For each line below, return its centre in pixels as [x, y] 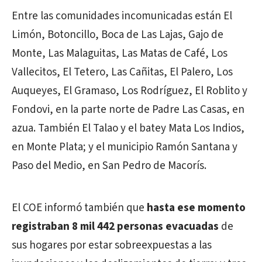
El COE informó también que [79, 208]
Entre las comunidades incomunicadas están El [122, 16]
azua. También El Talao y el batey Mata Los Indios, [128, 128]
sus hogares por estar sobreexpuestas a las [112, 245]
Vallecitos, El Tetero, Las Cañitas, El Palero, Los [122, 72]
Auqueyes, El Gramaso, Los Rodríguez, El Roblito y [130, 91]
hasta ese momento [196, 208]
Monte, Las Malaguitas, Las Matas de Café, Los [120, 54]
